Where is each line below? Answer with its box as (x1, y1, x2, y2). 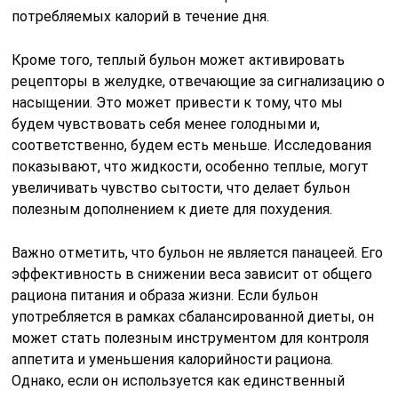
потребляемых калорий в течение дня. (12, 8, 270, 26)
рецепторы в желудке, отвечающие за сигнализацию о (12, 73, 386, 91)
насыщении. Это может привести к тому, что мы (12, 94, 344, 112)
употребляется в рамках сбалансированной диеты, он (12, 308, 375, 326)
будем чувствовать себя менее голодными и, (12, 115, 321, 133)
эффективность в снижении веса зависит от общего (12, 266, 373, 283)
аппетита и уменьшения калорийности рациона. (12, 351, 334, 369)
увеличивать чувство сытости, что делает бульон (12, 179, 351, 197)
